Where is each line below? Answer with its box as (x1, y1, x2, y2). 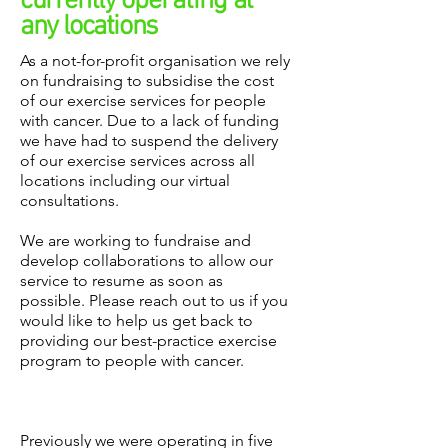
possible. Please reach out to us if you (20, 291, 288, 310)
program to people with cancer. (20, 351, 248, 370)
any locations (20, 10, 157, 44)
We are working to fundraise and (20, 231, 251, 250)
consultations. (20, 191, 119, 210)
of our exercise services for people (20, 91, 266, 110)
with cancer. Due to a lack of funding (20, 111, 279, 130)
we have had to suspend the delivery (20, 131, 278, 150)
